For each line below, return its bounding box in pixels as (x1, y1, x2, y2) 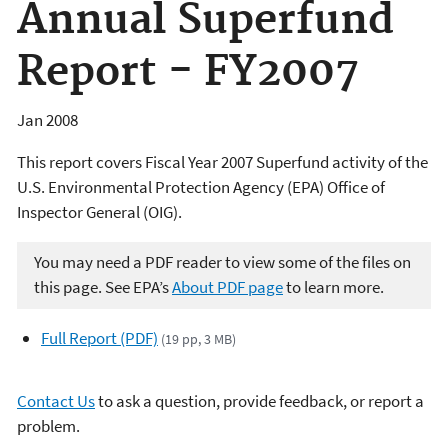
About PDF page (172, 276, 283, 299)
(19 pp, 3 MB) (161, 329, 237, 348)
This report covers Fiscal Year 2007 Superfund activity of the (17, 150, 428, 173)
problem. (17, 415, 80, 437)
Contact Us (17, 390, 95, 412)
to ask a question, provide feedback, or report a (95, 390, 424, 412)
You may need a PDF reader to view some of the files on (34, 251, 411, 274)
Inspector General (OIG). (17, 200, 185, 223)
